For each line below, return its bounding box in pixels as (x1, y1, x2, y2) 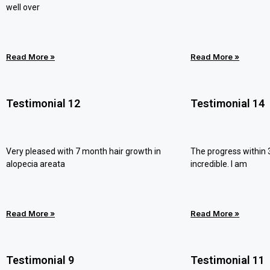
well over (6, 2, 40, 12)
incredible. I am (190, 159, 248, 169)
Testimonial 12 (6, 97, 80, 110)
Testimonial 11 (190, 254, 265, 266)
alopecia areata (6, 159, 65, 169)
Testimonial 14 (190, 97, 265, 110)
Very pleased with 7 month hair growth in (6, 146, 161, 156)
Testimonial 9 (6, 254, 74, 266)
